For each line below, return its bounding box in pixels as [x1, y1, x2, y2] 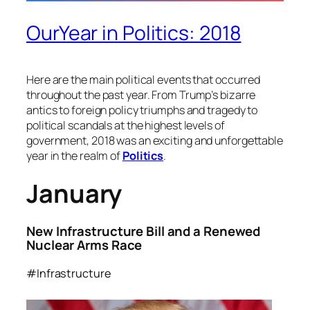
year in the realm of [26, 147, 122, 163]
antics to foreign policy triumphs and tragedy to [26, 102, 258, 118]
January [26, 176, 122, 210]
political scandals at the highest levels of [26, 117, 225, 133]
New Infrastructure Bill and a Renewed [26, 222, 261, 241]
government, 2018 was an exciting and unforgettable [26, 132, 283, 148]
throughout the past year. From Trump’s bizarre [26, 86, 256, 102]
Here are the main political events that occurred [26, 71, 261, 87]
